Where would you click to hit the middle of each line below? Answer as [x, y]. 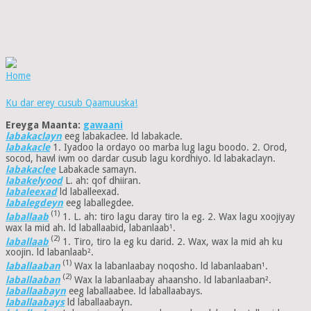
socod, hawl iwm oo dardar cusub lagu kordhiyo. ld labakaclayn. [141, 159]
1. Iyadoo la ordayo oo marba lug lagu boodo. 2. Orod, [169, 148]
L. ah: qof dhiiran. [102, 181]
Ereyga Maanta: [44, 125]
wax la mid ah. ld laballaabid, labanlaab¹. [91, 227]
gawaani [103, 125]
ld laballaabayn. [99, 302]
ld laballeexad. [88, 192]
